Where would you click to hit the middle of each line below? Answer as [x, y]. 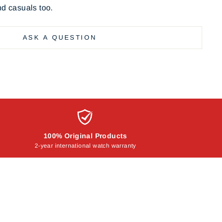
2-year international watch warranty [85, 146]
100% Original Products [85, 136]
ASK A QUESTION [59, 38]
